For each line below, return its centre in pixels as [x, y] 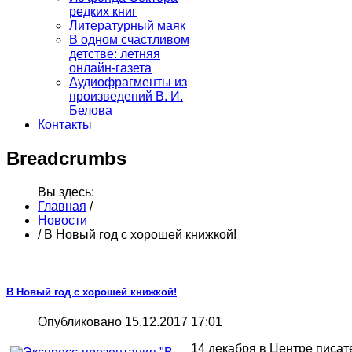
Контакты [65, 124]
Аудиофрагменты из [128, 82]
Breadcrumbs [66, 158]
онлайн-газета [110, 68]
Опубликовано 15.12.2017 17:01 [130, 322]
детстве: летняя [115, 53]
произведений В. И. [126, 96]
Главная [62, 206]
